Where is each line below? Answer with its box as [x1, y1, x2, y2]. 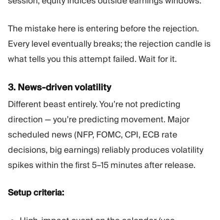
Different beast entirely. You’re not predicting [8, 98, 180, 110]
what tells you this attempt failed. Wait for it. [8, 53, 177, 64]
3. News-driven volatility [8, 82, 111, 93]
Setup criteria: [8, 187, 64, 198]
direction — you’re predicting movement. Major [8, 113, 190, 125]
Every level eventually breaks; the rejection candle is [8, 38, 211, 49]
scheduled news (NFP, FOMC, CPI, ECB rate [8, 129, 177, 140]
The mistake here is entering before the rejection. [8, 23, 199, 34]
